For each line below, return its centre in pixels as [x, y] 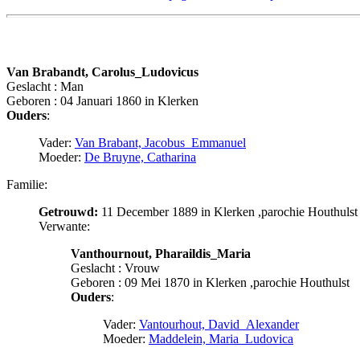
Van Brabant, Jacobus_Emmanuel [160, 143]
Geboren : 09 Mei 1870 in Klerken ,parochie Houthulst [210, 283]
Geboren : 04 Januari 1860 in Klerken [102, 101]
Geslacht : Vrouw [115, 268]
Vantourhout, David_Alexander [219, 325]
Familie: [27, 185]
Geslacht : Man [45, 87]
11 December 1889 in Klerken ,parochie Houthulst [228, 212]
